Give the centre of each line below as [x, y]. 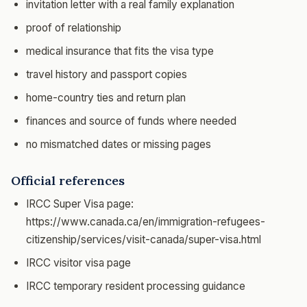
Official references [68, 181]
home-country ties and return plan [106, 98]
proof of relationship [74, 28]
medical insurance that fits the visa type [120, 51]
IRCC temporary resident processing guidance [136, 286]
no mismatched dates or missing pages [119, 144]
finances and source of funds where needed [131, 121]
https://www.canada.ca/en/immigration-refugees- [146, 222]
